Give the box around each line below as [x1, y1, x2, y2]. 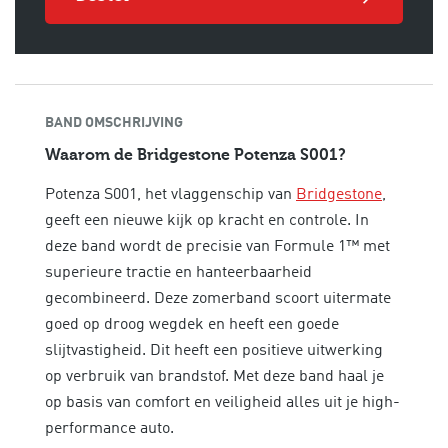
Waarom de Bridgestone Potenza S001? [45, 147, 346, 164]
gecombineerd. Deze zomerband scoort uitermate [45, 290, 391, 307]
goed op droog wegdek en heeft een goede [45, 316, 339, 333]
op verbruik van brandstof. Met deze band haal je [45, 368, 384, 385]
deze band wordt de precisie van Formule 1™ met [45, 238, 390, 255]
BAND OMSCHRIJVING [45, 115, 183, 130]
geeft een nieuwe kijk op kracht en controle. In [45, 212, 369, 229]
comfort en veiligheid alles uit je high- [135, 394, 400, 411]
